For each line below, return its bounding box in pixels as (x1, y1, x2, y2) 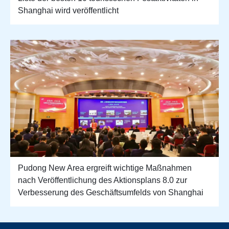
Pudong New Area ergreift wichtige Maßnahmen (18, 163, 192, 172)
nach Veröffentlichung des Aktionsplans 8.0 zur (18, 175, 187, 185)
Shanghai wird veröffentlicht (18, 6, 119, 15)
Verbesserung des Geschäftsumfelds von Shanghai (18, 188, 203, 197)
